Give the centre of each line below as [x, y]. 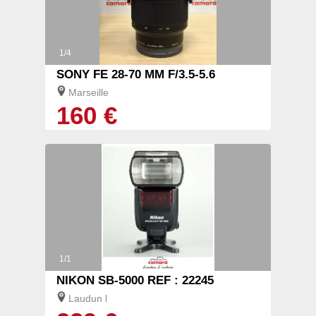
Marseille [89, 93]
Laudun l [88, 299]
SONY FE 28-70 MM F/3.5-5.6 [136, 75]
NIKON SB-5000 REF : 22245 [135, 281]
